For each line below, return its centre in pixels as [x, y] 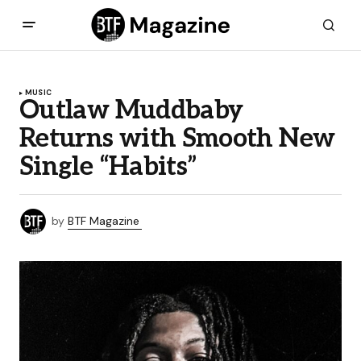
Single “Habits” [108, 167]
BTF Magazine [104, 220]
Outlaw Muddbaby [131, 111]
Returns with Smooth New [177, 139]
